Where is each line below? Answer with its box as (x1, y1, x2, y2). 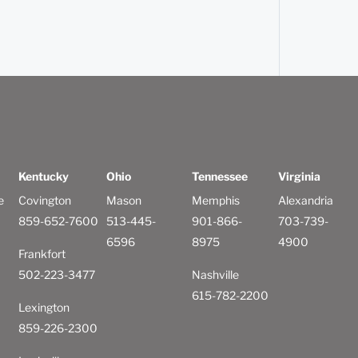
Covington (18, 193, 71, 208)
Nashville (192, 268, 240, 282)
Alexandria (277, 193, 333, 208)
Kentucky (18, 169, 69, 184)
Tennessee (192, 169, 249, 184)
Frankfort (18, 247, 66, 261)
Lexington (18, 300, 70, 315)
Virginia (277, 169, 320, 184)
